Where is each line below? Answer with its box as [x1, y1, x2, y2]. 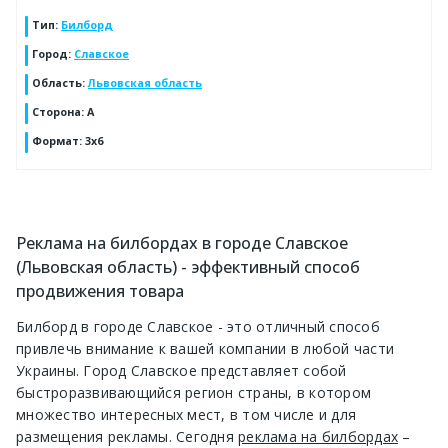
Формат [32, 134, 79, 149]
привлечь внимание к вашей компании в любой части [16, 339, 394, 359]
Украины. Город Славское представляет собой [16, 361, 347, 381]
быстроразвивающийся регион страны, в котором [16, 383, 371, 403]
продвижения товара [16, 280, 184, 303]
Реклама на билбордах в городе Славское [16, 232, 348, 255]
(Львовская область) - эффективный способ [16, 256, 360, 279]
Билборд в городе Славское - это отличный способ [16, 317, 380, 337]
